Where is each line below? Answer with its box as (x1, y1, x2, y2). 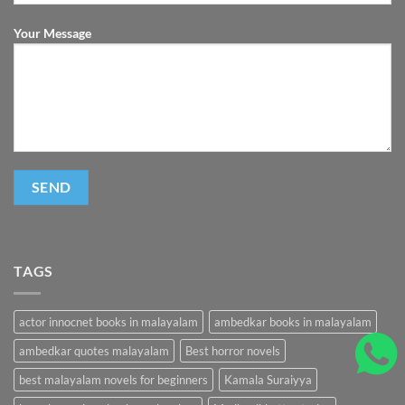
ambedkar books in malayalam (214, 314, 372, 329)
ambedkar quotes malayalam (19, 343, 169, 358)
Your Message (14, 25, 91, 41)
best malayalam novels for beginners (19, 372, 208, 387)
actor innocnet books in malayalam (19, 314, 198, 329)
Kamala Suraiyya (224, 372, 312, 387)
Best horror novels (185, 343, 280, 358)
